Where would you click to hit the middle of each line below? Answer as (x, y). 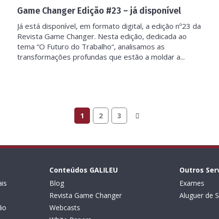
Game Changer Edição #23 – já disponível (99, 11)
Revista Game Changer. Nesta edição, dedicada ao (102, 36)
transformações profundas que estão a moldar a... (101, 57)
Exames (192, 183)
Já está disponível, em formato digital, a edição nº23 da (109, 26)
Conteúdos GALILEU (83, 170)
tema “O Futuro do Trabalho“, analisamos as (91, 46)
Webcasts (65, 208)
